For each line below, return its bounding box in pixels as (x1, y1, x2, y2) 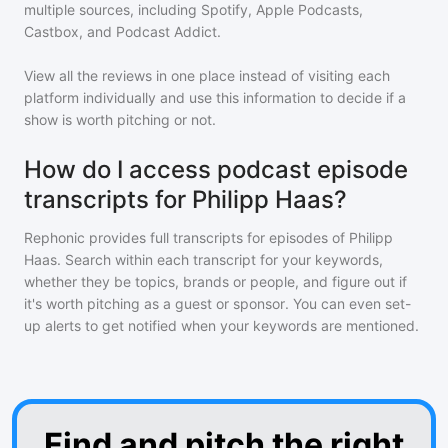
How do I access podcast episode (24, 155, 408, 184)
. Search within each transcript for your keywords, (57, 251, 383, 268)
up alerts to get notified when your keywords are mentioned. (24, 317, 419, 334)
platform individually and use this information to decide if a (24, 89, 406, 106)
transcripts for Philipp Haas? (24, 185, 347, 214)
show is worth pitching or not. (24, 111, 216, 128)
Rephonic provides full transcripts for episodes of (24, 229, 349, 246)
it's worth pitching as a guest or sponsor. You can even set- (24, 295, 411, 312)
